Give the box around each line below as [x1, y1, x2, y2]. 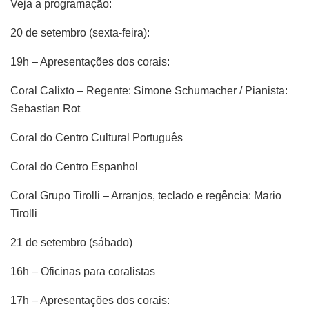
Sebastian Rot [10, 103, 80, 115]
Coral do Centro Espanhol [10, 161, 138, 173]
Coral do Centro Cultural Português [10, 132, 183, 144]
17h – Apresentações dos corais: [10, 295, 170, 307]
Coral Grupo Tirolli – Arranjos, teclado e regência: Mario [10, 190, 281, 202]
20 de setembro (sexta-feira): [10, 27, 150, 39]
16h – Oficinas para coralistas [10, 266, 155, 278]
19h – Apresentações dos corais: [10, 56, 170, 68]
